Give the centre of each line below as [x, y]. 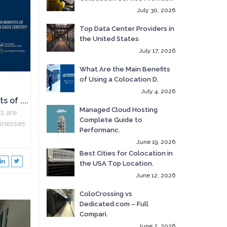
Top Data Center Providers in [127, 28]
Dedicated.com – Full [114, 204]
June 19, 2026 [156, 142]
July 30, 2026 [156, 10]
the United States [109, 39]
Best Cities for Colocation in [126, 153]
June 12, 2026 [155, 175]
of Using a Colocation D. [119, 79]
